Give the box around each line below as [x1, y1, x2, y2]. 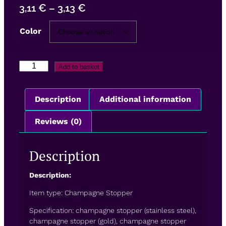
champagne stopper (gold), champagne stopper [29, 216, 186, 225]
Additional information [99, 94, 191, 104]
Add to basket [59, 63, 100, 71]
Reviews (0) [35, 116, 82, 126]
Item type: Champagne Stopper [29, 188, 133, 197]
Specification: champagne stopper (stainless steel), [29, 206, 196, 214]
